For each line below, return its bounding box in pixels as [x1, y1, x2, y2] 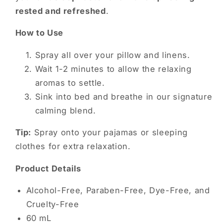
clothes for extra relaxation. [15, 141, 131, 152]
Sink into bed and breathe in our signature [35, 91, 213, 102]
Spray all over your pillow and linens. [35, 50, 190, 60]
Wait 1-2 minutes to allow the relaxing [35, 63, 192, 74]
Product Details [15, 163, 81, 173]
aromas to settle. [35, 77, 105, 88]
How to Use [15, 28, 64, 38]
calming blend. [35, 105, 96, 115]
